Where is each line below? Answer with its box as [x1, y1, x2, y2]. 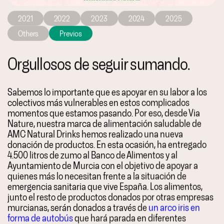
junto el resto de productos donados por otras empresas [7, 190, 213, 203]
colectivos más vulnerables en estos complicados [7, 96, 189, 108]
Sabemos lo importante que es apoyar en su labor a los [7, 85, 207, 98]
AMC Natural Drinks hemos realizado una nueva [7, 127, 183, 140]
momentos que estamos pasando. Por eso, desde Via [7, 106, 200, 119]
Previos [59, 28, 82, 38]
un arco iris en [148, 201, 200, 213]
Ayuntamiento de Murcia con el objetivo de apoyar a [7, 159, 198, 171]
